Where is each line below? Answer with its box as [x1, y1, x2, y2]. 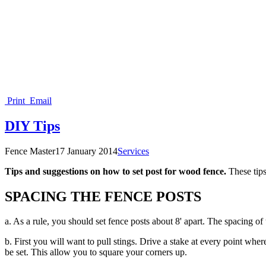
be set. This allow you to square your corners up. [5, 247, 187, 258]
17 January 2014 [55, 145, 118, 156]
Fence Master [5, 145, 55, 156]
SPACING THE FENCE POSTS [5, 188, 201, 204]
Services [118, 145, 149, 156]
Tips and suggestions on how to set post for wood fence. [5, 166, 229, 176]
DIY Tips [5, 118, 60, 134]
